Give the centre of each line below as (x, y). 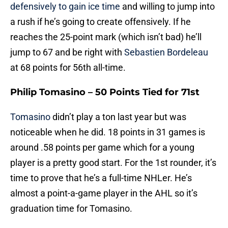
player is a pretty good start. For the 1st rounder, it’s (113, 163)
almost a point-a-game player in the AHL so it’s (104, 193)
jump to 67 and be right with (67, 52)
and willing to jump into (167, 7)
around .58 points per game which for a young (102, 148)
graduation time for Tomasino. (71, 209)
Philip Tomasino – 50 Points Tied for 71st (105, 92)
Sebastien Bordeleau (166, 52)
